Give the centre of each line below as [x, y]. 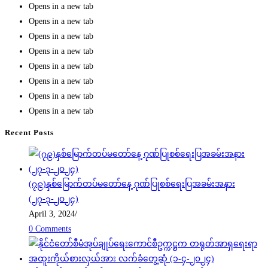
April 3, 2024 [52, 214]
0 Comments [50, 229]
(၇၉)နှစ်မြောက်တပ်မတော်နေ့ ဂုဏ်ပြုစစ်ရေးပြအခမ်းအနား [132, 184]
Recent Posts [29, 133]
